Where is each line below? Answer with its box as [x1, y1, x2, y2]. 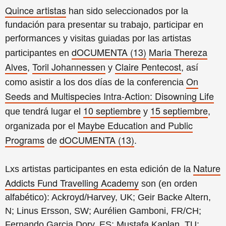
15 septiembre [150, 104, 208, 117]
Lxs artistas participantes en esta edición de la [5, 164, 193, 174]
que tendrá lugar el [5, 106, 83, 117]
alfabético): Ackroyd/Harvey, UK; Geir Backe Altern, [5, 192, 211, 202]
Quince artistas [5, 4, 66, 17]
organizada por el [5, 121, 78, 131]
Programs [5, 133, 44, 146]
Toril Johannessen [32, 60, 105, 73]
